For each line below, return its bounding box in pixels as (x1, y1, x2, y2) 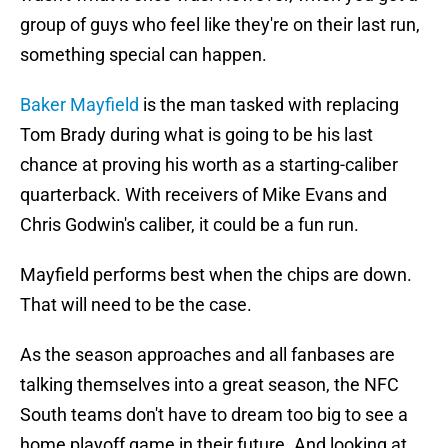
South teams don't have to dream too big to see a (20, 404, 408, 426)
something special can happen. (20, 44, 267, 66)
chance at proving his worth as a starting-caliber (20, 154, 398, 176)
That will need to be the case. (20, 294, 252, 316)
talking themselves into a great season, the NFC (20, 374, 399, 396)
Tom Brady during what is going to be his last (20, 124, 373, 146)
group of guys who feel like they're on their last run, (20, 14, 420, 36)
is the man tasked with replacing (139, 94, 399, 116)
